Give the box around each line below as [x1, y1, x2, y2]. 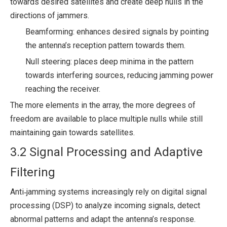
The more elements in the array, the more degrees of [10, 100, 196, 110]
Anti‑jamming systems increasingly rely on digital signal [10, 187, 207, 197]
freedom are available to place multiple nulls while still [10, 114, 203, 124]
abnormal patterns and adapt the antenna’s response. [10, 214, 196, 224]
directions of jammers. [10, 11, 89, 20]
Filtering [10, 165, 55, 179]
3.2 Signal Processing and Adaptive [10, 145, 203, 159]
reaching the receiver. [25, 84, 100, 94]
